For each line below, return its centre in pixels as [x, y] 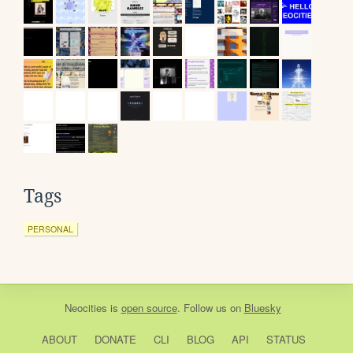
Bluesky [262, 307]
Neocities [85, 307]
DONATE [115, 339]
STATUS [286, 339]
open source [149, 307]
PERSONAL [50, 229]
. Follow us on [210, 307]
